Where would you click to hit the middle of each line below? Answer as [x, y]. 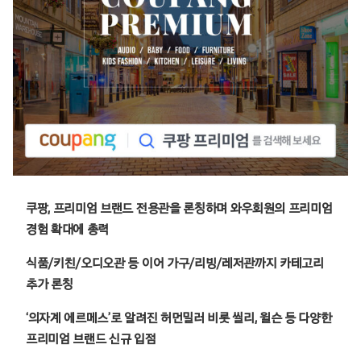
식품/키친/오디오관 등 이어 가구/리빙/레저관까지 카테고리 [175, 263]
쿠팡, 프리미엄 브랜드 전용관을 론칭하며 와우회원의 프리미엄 [179, 209]
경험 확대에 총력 [68, 230]
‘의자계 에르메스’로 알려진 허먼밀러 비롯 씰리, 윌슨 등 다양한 [179, 318]
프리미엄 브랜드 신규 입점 [91, 339]
